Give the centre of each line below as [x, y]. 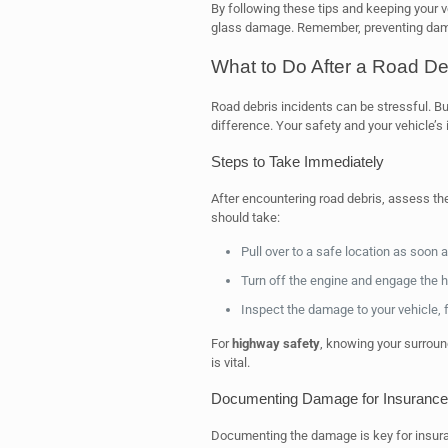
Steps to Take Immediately [297, 161]
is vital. [230, 362]
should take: [245, 217]
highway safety [275, 343]
